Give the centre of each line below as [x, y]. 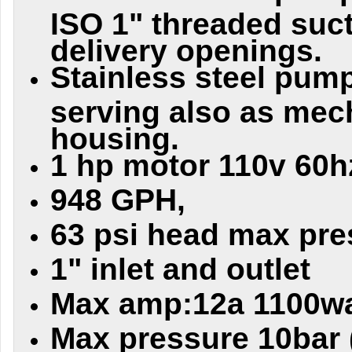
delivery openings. [186, 47]
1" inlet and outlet [180, 269]
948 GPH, [126, 200]
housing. [115, 135]
